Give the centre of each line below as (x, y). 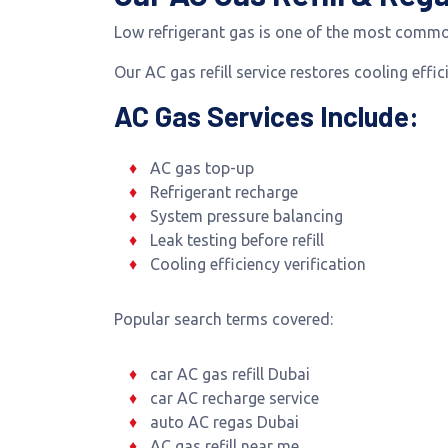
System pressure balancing (246, 216)
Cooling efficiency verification (257, 264)
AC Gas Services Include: (266, 116)
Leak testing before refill (236, 240)
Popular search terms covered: (223, 319)
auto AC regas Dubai (224, 422)
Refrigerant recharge (223, 192)
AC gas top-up (201, 168)
